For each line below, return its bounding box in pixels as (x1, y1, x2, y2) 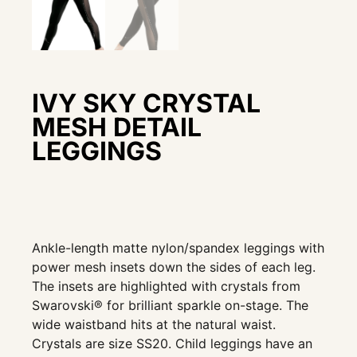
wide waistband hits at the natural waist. (32, 316, 276, 333)
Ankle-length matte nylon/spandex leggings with (32, 240, 324, 257)
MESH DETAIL (32, 111, 202, 143)
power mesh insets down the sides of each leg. (32, 259, 316, 276)
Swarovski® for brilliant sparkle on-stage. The (32, 297, 308, 314)
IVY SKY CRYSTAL (32, 87, 261, 119)
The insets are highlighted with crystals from (32, 278, 300, 295)
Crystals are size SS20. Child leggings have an (32, 335, 312, 352)
